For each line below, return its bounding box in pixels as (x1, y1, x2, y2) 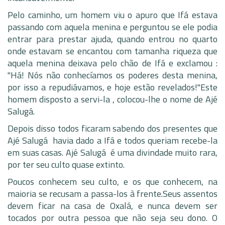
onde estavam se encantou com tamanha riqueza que (8, 44, 217, 58)
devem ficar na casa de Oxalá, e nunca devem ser (8, 199, 217, 212)
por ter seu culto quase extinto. (8, 158, 125, 171)
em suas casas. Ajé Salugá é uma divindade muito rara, (8, 146, 217, 159)
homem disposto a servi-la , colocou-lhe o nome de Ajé (8, 92, 217, 106)
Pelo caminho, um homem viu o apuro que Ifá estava (8, 8, 217, 22)
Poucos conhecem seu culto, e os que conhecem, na (8, 175, 217, 188)
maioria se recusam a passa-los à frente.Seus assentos (8, 187, 217, 200)
